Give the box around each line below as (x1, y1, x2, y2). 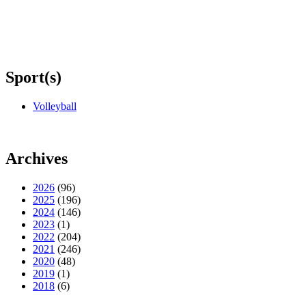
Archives (5, 149, 68, 167)
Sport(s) (5, 68, 61, 87)
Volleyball (33, 100, 76, 112)
